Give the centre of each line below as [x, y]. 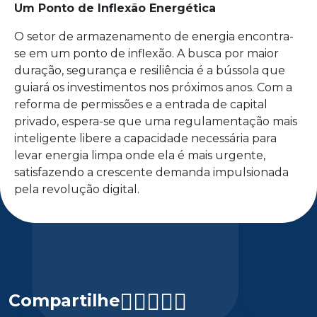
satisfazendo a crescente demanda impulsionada [151, 172]
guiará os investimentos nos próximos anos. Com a [153, 87]
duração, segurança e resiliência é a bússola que [150, 70]
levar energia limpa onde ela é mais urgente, [140, 155]
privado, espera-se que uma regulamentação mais [156, 121]
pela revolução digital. [77, 189]
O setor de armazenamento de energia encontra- [154, 36]
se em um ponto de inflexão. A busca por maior [146, 53]
